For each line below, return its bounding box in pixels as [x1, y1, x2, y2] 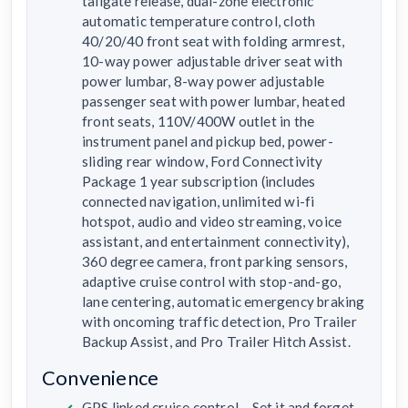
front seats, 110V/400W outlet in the [82, 112, 315, 129]
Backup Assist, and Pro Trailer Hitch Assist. [82, 332, 351, 350]
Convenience [42, 365, 159, 390]
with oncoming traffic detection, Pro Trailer [82, 312, 357, 330]
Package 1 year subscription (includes [82, 172, 316, 189]
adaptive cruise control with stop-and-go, [82, 272, 342, 290]
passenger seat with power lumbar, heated [82, 92, 345, 109]
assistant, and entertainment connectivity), [82, 232, 350, 250]
